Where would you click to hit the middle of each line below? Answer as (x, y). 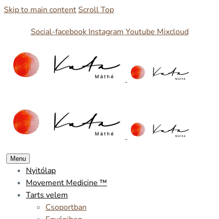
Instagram (106, 32)
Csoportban (66, 207)
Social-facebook (58, 32)
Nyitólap (41, 171)
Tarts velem (47, 195)
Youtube (140, 32)
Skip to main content (40, 10)
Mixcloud (173, 32)
